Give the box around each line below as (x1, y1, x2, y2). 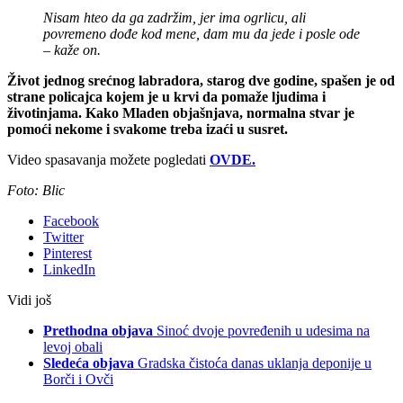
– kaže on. (43, 41, 101, 58)
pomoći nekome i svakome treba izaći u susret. (7, 121, 288, 137)
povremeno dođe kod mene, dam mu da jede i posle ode (43, 25, 360, 41)
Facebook (43, 212, 99, 228)
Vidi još (7, 291, 51, 308)
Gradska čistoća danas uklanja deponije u (138, 354, 372, 371)
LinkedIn (43, 261, 95, 277)
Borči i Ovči (43, 371, 113, 387)
